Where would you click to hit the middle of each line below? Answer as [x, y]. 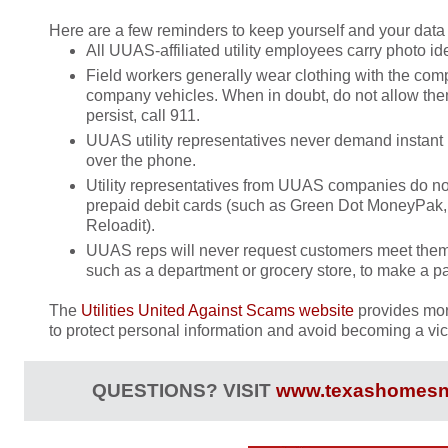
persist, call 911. [143, 115]
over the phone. [141, 160]
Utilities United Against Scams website [217, 310]
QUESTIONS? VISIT [183, 390]
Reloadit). [120, 225]
